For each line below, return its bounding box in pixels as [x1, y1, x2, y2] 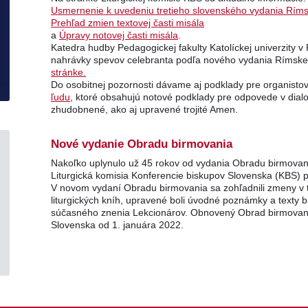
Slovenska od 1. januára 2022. [51, 219, 186, 230]
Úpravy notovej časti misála [59, 30, 178, 41]
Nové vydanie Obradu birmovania [51, 137, 232, 151]
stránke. [51, 67, 86, 78]
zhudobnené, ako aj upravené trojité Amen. [51, 104, 238, 115]
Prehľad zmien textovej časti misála [51, 17, 204, 28]
